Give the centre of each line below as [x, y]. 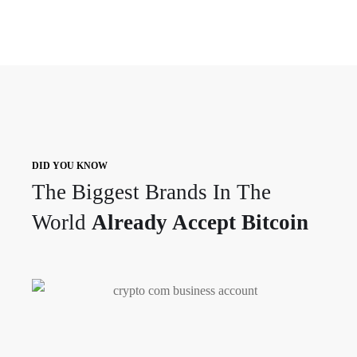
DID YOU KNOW [70, 166]
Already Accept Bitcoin [200, 223]
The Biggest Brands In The [151, 192]
